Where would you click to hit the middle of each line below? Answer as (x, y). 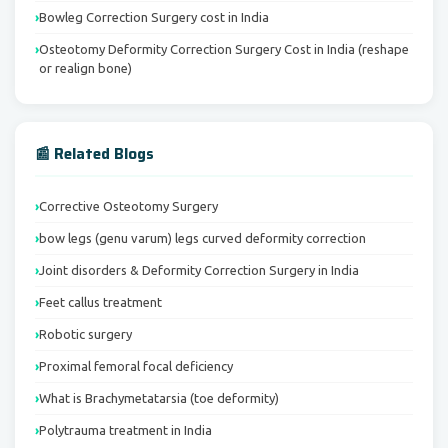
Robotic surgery (85, 334)
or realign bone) (85, 68)
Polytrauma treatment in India (125, 430)
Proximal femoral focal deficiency (136, 366)
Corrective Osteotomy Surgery (128, 206)
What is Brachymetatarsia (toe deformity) (159, 398)
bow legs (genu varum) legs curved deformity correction (202, 238)
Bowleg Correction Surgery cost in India (154, 17)
